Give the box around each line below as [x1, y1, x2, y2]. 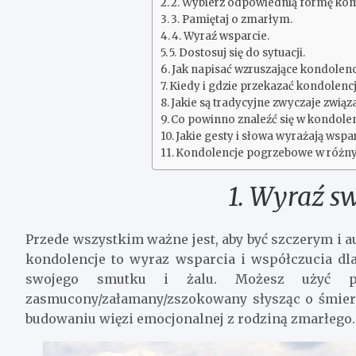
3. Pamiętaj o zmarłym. [171, 12, 293, 26]
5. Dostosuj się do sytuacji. [169, 45, 306, 60]
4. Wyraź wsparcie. [172, 29, 270, 43]
